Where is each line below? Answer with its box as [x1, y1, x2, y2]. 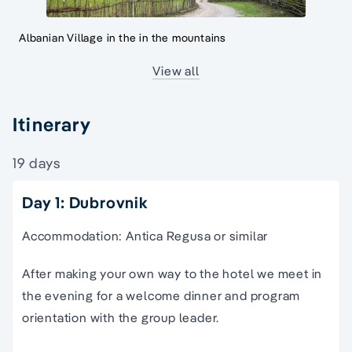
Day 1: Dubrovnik [22, 192, 148, 212]
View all [152, 62, 200, 79]
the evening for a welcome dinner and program [22, 287, 301, 303]
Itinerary [13, 112, 91, 136]
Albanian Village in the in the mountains [19, 30, 226, 45]
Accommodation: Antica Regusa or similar [22, 227, 269, 244]
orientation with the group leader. [22, 309, 220, 325]
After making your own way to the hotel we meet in [22, 265, 323, 281]
